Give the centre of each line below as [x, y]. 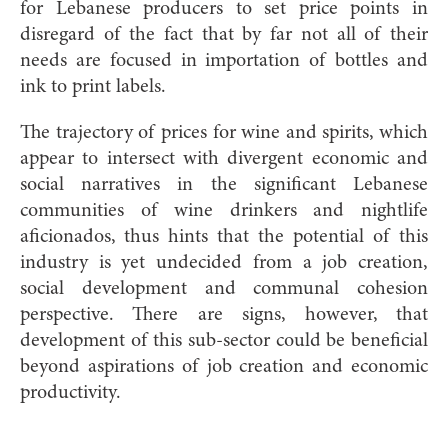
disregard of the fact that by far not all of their [224, 34]
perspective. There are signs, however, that [224, 314]
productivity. [78, 392]
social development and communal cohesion [224, 288]
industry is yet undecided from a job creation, [224, 262]
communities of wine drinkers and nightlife [224, 210]
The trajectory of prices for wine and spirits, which [224, 132]
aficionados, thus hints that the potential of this [224, 236]
